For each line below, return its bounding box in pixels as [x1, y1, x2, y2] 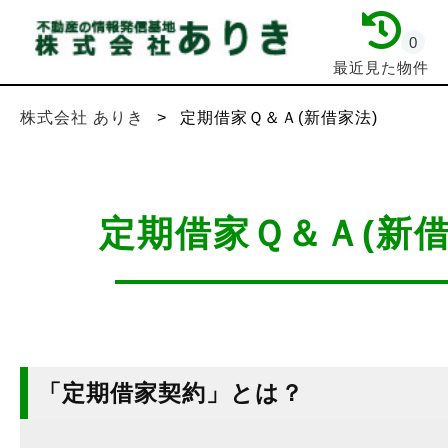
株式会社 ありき [20, 109, 149, 126]
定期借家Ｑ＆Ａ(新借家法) [180, 109, 378, 126]
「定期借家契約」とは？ [38, 380, 304, 407]
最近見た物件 [333, 59, 429, 76]
